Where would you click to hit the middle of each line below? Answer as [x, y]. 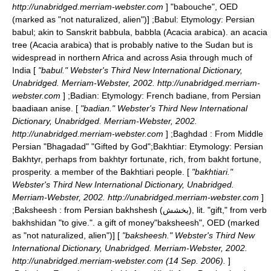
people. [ [171, 172]
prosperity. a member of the [66, 172]
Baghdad [190, 134]
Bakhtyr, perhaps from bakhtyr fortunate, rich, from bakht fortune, [137, 159]
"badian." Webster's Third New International [163, 108]
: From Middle [235, 134]
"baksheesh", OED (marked [207, 223]
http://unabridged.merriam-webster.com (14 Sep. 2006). [120, 261]
